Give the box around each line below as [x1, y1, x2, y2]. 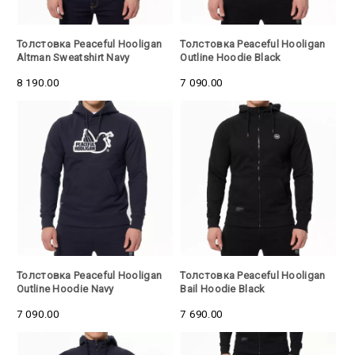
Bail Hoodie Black [180, 282, 265, 295]
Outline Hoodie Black [180, 51, 281, 63]
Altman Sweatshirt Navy [17, 51, 130, 63]
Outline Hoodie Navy [17, 282, 114, 295]
